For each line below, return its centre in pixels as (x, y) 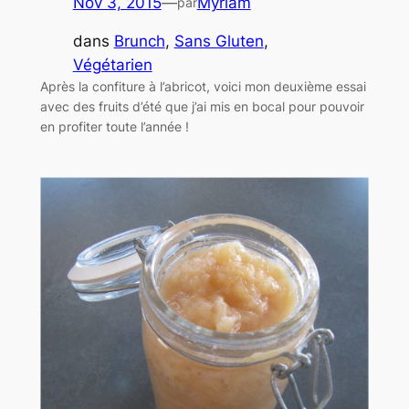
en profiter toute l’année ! (114, 127)
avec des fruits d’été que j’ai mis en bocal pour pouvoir (202, 107)
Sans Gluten (219, 42)
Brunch (139, 42)
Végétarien (112, 65)
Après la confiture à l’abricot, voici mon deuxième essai (203, 87)
